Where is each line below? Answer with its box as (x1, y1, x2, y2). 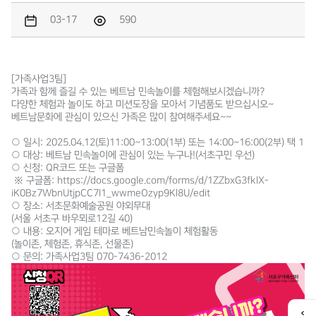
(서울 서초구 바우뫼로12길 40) (11, 213, 133, 224)
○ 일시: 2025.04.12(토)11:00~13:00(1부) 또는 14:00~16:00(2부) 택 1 (11, 137, 304, 148)
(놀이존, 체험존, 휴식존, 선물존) (11, 238, 133, 250)
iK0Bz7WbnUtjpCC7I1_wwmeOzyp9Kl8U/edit (11, 188, 210, 199)
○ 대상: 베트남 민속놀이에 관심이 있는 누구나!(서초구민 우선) (11, 150, 255, 161)
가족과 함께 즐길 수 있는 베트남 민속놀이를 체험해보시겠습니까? (11, 86, 265, 97)
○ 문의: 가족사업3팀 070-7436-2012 (11, 251, 167, 262)
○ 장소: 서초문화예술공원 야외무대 (11, 200, 150, 212)
